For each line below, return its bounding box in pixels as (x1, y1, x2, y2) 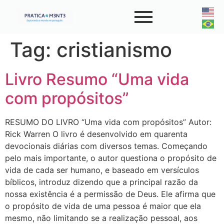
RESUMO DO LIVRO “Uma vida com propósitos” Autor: (5, 117, 211, 127)
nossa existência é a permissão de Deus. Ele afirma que (5, 189, 215, 199)
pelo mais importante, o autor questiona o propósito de (5, 153, 216, 163)
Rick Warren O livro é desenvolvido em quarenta (5, 129, 187, 139)
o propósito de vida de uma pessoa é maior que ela (5, 201, 201, 211)
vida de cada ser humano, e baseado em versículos (5, 165, 199, 175)
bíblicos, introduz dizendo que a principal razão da (5, 177, 198, 187)
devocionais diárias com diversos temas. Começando (5, 141, 207, 151)
